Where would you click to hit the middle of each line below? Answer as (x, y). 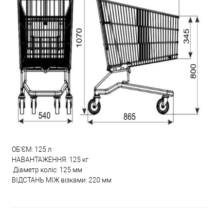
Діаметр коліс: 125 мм (47, 170)
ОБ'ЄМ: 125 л (32, 149)
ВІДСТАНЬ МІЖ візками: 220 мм (62, 180)
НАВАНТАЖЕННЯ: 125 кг (50, 159)
